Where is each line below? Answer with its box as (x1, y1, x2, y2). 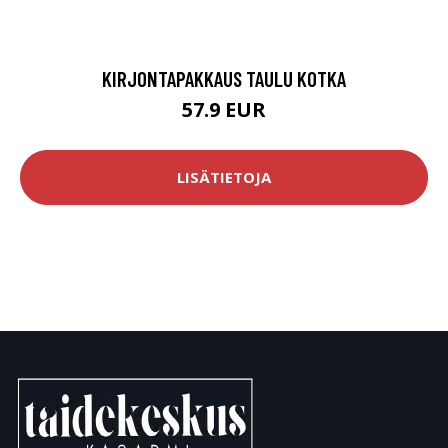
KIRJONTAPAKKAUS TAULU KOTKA (102, 65, 346, 91)
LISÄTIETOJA (177, 167, 271, 188)
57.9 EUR (182, 95, 266, 123)
